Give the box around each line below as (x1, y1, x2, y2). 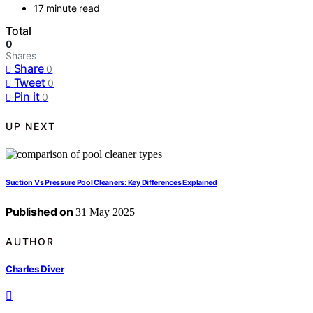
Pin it (13, 89, 40, 104)
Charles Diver (6, 263, 64, 275)
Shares (6, 50, 36, 62)
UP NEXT (6, 119, 56, 132)
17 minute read (34, 2, 100, 15)
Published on (6, 205, 73, 219)
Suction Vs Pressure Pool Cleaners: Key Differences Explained (6, 178, 217, 188)
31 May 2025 (73, 206, 136, 219)
